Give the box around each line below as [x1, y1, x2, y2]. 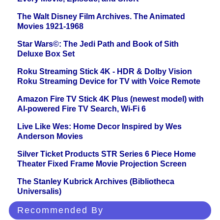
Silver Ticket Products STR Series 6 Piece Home [17, 150, 196, 159]
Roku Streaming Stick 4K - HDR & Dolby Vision [17, 67, 192, 76]
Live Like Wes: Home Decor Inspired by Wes [17, 122, 182, 131]
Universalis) [17, 187, 61, 196]
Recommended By [17, 205, 104, 216]
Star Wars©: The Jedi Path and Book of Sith [17, 40, 179, 49]
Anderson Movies [17, 132, 83, 141]
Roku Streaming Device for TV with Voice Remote [17, 77, 200, 86]
